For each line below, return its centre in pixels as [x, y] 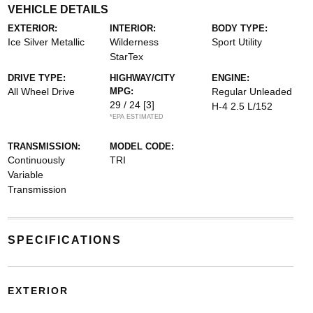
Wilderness [134, 42]
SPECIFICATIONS [64, 240]
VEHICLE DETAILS [58, 9]
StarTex [126, 57]
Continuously [36, 160]
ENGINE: [231, 78]
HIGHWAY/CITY [142, 78]
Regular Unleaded [252, 92]
